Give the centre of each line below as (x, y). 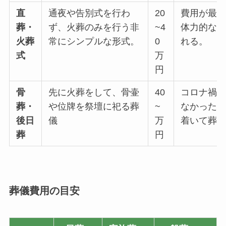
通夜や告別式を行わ (90, 13)
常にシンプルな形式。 (94, 41)
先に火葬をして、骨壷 (94, 92)
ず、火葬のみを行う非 (94, 27)
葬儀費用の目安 (44, 191)
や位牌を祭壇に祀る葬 (94, 106)
